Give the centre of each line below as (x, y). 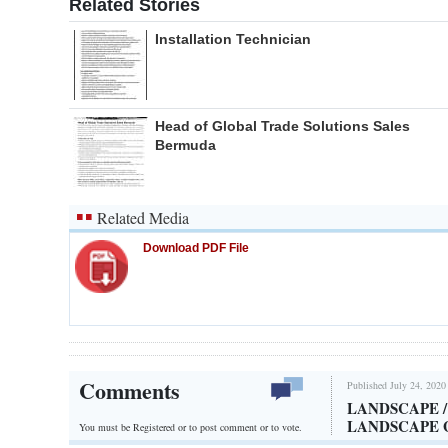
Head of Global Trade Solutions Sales (282, 126)
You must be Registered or (134, 426)
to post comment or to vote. (245, 426)
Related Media (143, 218)
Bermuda (185, 145)
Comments (129, 391)
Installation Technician (233, 39)
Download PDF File (196, 248)
